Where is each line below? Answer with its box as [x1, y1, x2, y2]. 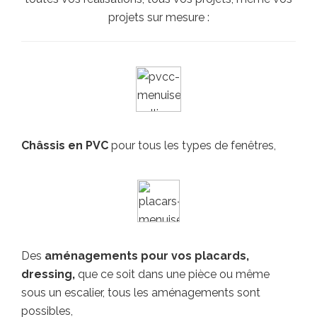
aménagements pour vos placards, [45, 249, 249, 263]
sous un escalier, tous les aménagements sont [21, 286, 260, 299]
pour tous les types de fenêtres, [108, 139, 276, 152]
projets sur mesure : [108, 11, 209, 24]
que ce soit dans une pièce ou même [75, 267, 270, 281]
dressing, [21, 267, 75, 281]
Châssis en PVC [21, 139, 108, 152]
